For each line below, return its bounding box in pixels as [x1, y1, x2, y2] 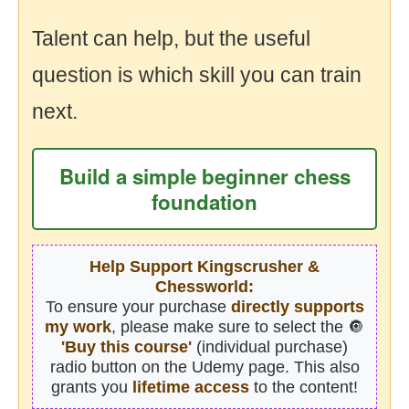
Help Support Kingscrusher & [89, 257, 320, 276]
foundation [152, 186, 257, 216]
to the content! [249, 377, 358, 396]
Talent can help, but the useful [32, 26, 310, 50]
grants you [51, 377, 132, 396]
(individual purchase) [192, 337, 348, 356]
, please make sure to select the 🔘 [111, 317, 364, 336]
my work [45, 317, 111, 336]
